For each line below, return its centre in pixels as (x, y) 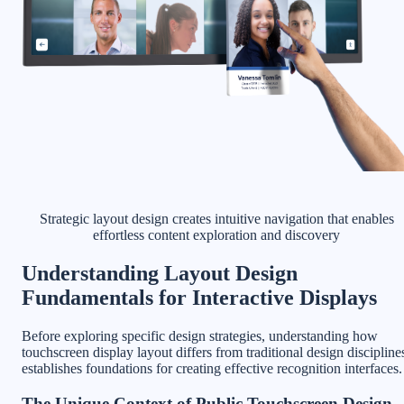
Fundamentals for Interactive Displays (199, 298)
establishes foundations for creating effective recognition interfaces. (212, 369)
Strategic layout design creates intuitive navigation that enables (216, 219)
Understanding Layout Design (160, 274)
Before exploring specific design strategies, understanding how (200, 336)
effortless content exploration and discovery (216, 235)
